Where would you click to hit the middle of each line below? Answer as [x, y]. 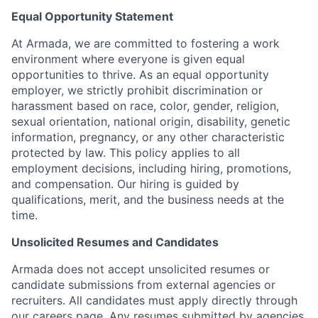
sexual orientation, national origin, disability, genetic [151, 121]
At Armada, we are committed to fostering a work [146, 43]
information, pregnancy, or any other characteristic [148, 137]
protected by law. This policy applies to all [126, 153]
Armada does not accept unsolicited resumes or [141, 269]
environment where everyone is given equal [128, 59]
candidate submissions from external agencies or [143, 285]
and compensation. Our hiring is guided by [125, 184]
